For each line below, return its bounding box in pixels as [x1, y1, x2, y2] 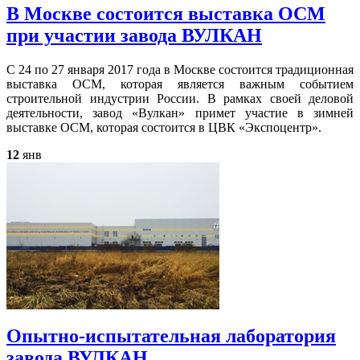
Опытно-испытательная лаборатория [6, 325, 336, 347]
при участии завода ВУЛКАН [6, 25, 262, 47]
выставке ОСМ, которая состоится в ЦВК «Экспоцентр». [6, 121, 321, 135]
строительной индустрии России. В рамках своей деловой [6, 92, 354, 106]
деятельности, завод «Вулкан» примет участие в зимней [6, 106, 354, 121]
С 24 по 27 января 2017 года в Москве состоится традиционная [6, 63, 354, 77]
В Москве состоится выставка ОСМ [6, 3, 325, 25]
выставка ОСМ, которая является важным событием [6, 77, 354, 92]
